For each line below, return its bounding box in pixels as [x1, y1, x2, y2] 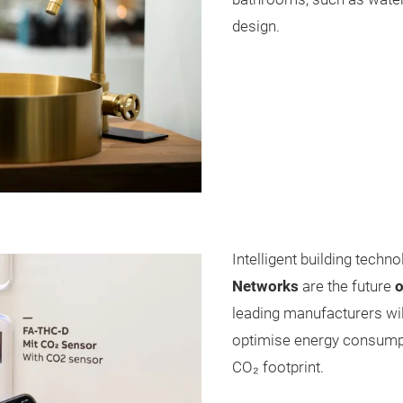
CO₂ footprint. [231, 358, 324, 376]
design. [231, 18, 280, 36]
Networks [231, 277, 302, 295]
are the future [301, 277, 395, 295]
